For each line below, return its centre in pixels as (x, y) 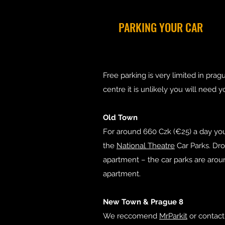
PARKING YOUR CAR (161, 27)
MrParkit (173, 216)
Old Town (120, 118)
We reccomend (131, 216)
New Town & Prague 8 (143, 202)
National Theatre (146, 146)
